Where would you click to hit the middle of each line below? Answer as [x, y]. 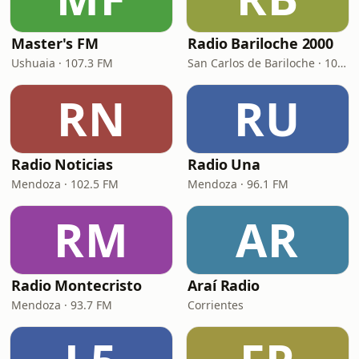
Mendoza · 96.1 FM [238, 184]
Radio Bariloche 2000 [261, 43]
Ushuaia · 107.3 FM [62, 63]
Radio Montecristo [77, 285]
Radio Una [224, 164]
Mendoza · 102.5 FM [65, 184]
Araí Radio [224, 285]
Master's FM [55, 43]
